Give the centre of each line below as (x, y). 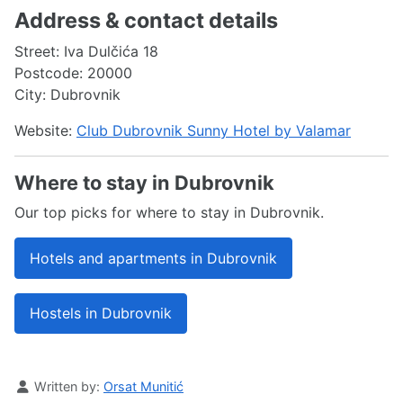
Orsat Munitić (143, 386)
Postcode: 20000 (73, 73)
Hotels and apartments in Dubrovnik (153, 259)
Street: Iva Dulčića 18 (86, 52)
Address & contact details (146, 21)
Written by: (67, 386)
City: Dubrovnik (67, 95)
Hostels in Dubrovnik (101, 313)
